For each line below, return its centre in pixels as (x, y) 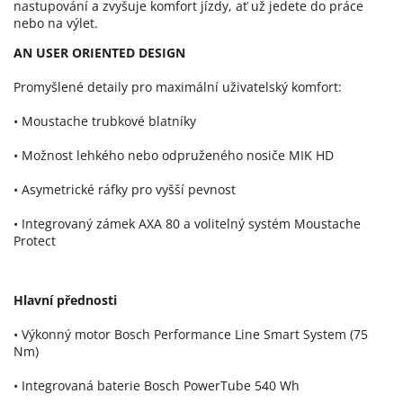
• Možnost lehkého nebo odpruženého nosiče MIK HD (174, 155)
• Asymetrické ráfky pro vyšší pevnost (125, 189)
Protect (35, 240)
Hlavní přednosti (65, 300)
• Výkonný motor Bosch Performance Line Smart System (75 (191, 334)
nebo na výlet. (56, 22)
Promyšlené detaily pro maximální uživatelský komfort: (178, 86)
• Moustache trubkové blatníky (105, 121)
